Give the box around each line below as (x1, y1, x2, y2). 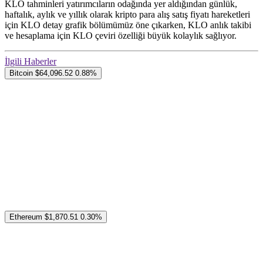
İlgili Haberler (5, 56, 56, 67)
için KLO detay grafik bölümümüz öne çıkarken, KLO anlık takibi (5, 20, 251, 31)
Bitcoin (9, 69, 33, 78)
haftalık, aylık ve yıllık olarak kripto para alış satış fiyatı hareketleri (5, 9, 250, 20)
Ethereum (9, 213, 42, 222)
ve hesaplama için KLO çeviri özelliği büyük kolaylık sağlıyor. (5, 31, 237, 41)
